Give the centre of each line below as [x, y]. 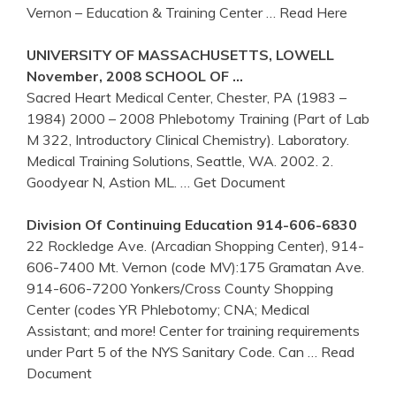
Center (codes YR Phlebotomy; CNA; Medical [168, 309]
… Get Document [233, 182]
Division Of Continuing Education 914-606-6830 [192, 224]
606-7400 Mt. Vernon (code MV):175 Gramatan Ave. [195, 267]
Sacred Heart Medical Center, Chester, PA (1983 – [187, 97]
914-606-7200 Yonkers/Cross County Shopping [180, 288]
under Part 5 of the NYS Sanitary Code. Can [167, 351]
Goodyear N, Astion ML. [103, 182]
